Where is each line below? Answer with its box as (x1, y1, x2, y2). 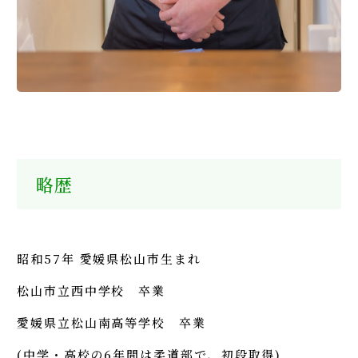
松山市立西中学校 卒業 (17, 281, 166, 299)
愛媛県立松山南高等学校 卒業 (17, 313, 206, 331)
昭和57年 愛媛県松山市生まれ (17, 249, 201, 267)
